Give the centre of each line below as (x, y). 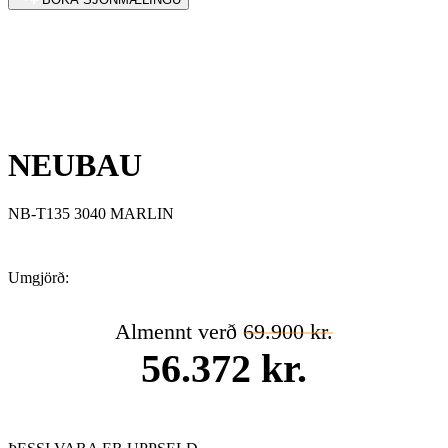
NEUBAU (75, 164)
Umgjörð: (38, 278)
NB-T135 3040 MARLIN (91, 214)
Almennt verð (179, 332)
